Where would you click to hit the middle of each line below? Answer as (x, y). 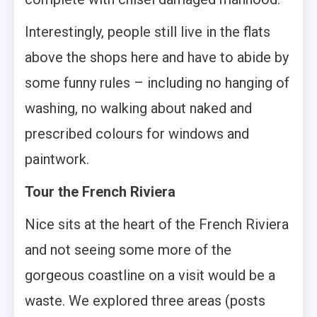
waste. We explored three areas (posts (145, 301)
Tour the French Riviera (100, 192)
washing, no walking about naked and (138, 109)
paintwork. (57, 160)
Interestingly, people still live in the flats (148, 32)
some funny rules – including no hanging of (157, 83)
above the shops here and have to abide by (157, 58)
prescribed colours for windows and (137, 134)
